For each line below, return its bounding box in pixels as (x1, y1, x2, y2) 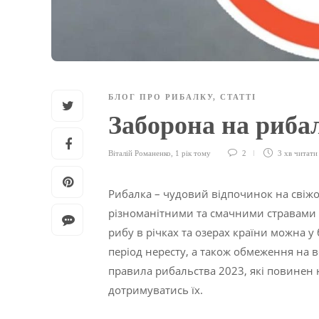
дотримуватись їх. (108, 283, 203, 298)
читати (294, 149, 318, 158)
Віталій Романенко (108, 149, 171, 158)
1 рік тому (175, 149, 211, 158)
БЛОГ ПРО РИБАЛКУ (108, 93, 213, 102)
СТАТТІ (220, 93, 256, 102)
